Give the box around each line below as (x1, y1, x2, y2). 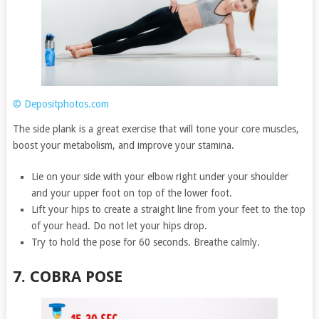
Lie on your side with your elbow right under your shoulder (31, 170, 289, 182)
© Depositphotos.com (12, 98, 109, 110)
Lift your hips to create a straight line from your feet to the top (31, 203, 306, 215)
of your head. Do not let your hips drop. (31, 219, 208, 231)
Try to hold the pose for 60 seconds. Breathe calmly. (31, 236, 261, 248)
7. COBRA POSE (12, 267, 122, 286)
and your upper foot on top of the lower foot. (31, 187, 233, 199)
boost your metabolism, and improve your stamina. (12, 139, 234, 151)
